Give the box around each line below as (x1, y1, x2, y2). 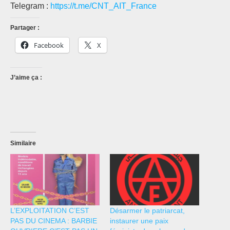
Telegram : (10, 2, 50, 11)
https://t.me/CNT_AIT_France (50, 2, 157, 11)
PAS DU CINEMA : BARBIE (10, 216, 97, 225)
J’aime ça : (10, 74, 42, 82)
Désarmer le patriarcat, (110, 206, 185, 215)
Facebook (34, 41, 64, 50)
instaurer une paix (110, 216, 168, 225)
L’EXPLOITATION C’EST (10, 206, 89, 215)
